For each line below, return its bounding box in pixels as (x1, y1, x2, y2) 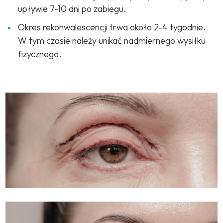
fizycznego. (18, 48, 62, 60)
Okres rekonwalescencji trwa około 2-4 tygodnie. (18, 21, 207, 33)
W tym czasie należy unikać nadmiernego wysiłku (18, 35, 206, 47)
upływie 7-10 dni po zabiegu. (18, 3, 127, 15)
